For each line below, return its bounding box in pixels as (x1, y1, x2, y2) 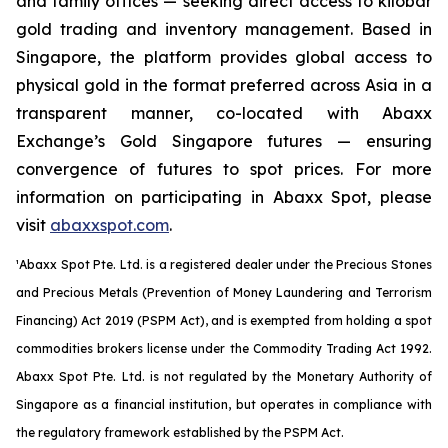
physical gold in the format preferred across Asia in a (16, 75, 432, 95)
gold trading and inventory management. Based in (16, 19, 432, 39)
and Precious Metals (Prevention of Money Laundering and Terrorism (16, 285, 432, 300)
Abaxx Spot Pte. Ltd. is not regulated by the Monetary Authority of (16, 369, 432, 384)
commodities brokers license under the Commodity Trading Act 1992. (16, 341, 432, 356)
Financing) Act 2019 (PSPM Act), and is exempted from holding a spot (16, 313, 432, 328)
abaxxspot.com (50, 215, 169, 235)
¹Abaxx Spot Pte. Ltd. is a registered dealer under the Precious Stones (16, 257, 432, 272)
